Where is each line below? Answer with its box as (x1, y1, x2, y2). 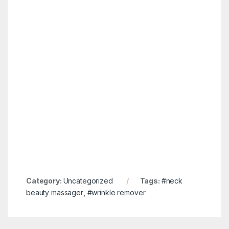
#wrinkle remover (87, 188, 146, 197)
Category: (26, 176, 63, 186)
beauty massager (26, 188, 83, 197)
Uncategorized (63, 176, 113, 186)
